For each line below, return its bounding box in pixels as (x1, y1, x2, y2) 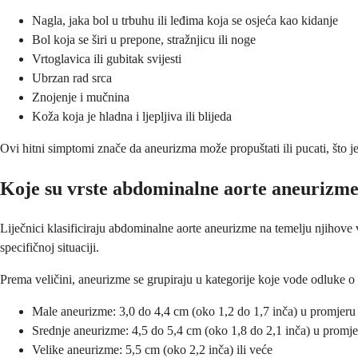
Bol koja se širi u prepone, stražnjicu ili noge (32, 33, 256, 47)
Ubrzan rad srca (32, 71, 112, 86)
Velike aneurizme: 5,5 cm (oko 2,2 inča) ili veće (32, 342, 272, 356)
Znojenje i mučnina (32, 90, 129, 105)
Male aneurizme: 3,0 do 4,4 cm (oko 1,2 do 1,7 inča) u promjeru (32, 304, 356, 318)
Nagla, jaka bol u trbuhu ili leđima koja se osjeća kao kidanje (32, 14, 338, 28)
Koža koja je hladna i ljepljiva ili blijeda (32, 109, 232, 124)
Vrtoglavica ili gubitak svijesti (32, 52, 181, 66)
